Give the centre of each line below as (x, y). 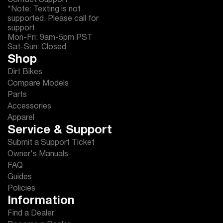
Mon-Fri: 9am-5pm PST (50, 38)
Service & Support (60, 131)
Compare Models (38, 84)
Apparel (21, 118)
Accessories (29, 107)
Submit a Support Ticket (51, 143)
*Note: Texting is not (44, 10)
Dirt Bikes (25, 73)
